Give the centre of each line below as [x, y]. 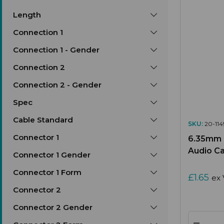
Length [27, 15]
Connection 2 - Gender [57, 85]
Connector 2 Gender [53, 207]
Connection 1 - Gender [56, 50]
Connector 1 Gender [52, 155]
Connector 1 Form [47, 172]
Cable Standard [43, 120]
